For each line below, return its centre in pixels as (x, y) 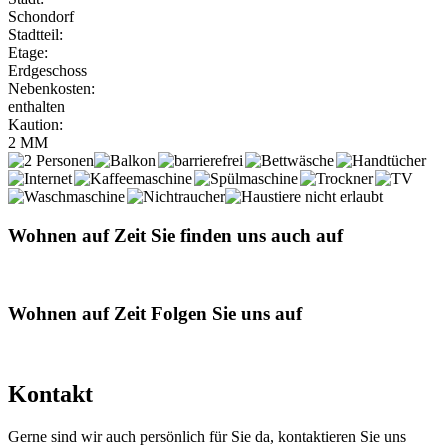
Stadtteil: (35, 35)
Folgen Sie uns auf (224, 313)
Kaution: (35, 125)
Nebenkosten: (51, 89)
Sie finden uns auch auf (244, 236)
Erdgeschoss (47, 71)
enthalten (36, 107)
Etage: (28, 53)
